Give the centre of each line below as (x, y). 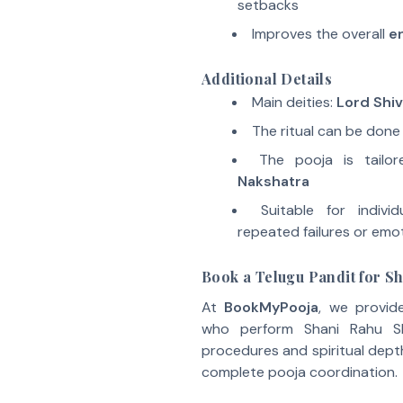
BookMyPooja (272, 307)
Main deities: (294, 102)
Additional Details (267, 79)
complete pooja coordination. (300, 372)
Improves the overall (320, 34)
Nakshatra (273, 181)
